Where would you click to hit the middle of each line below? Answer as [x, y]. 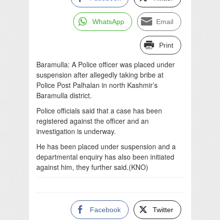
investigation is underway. [76, 131]
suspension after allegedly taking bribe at [100, 74]
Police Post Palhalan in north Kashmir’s [97, 85]
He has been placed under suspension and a [106, 146]
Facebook [105, 209]
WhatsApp [108, 21]
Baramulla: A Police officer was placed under [106, 64]
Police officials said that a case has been [99, 110]
